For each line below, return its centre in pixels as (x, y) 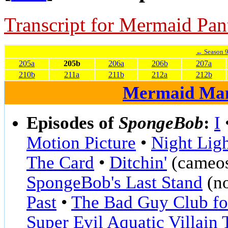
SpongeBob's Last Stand (115, 182)
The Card (60, 163)
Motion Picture (81, 143)
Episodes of (73, 123)
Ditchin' (138, 163)
